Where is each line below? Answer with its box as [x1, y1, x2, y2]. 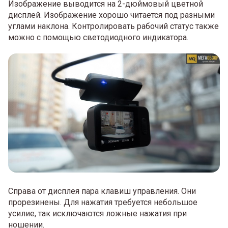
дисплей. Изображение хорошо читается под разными [8, 10, 215, 20]
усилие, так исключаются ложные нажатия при [8, 208, 187, 218]
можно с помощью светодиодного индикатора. [8, 33, 188, 43]
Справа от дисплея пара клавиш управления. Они [8, 186, 196, 196]
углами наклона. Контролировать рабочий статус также [8, 21, 219, 32]
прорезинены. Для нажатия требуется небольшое [8, 197, 197, 207]
